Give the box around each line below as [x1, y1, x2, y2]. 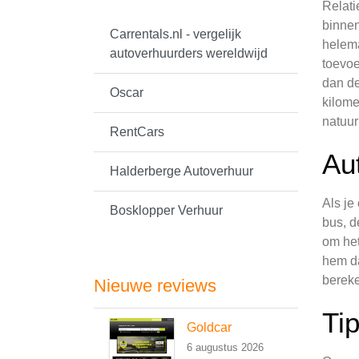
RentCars [110, 125, 164, 139]
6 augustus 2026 [187, 341, 264, 353]
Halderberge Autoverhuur [110, 164, 253, 178]
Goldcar [187, 321, 232, 334]
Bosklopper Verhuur [110, 204, 223, 217]
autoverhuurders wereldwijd [110, 46, 268, 60]
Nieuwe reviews [94, 276, 216, 296]
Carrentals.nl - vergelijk [110, 27, 241, 41]
